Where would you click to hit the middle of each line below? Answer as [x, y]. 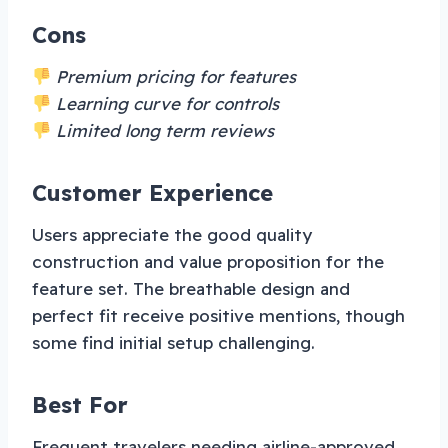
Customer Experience [152, 192]
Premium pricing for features [174, 76]
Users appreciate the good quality [172, 234]
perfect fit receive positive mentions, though [218, 315]
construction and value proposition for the [208, 261]
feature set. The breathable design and [191, 288]
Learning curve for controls [165, 103]
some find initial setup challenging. [173, 342]
